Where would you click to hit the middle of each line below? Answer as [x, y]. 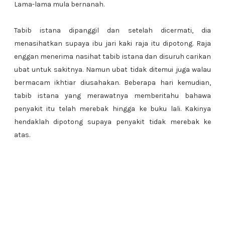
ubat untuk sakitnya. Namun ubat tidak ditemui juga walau [113, 70]
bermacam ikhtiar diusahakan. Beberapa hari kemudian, [113, 83]
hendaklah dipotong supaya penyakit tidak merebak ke [113, 122]
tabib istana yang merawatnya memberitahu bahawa [113, 96]
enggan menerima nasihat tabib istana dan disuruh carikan [113, 57]
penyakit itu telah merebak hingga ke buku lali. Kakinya [113, 109]
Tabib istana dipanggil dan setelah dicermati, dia [113, 30]
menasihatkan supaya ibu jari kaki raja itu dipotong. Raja [113, 43]
